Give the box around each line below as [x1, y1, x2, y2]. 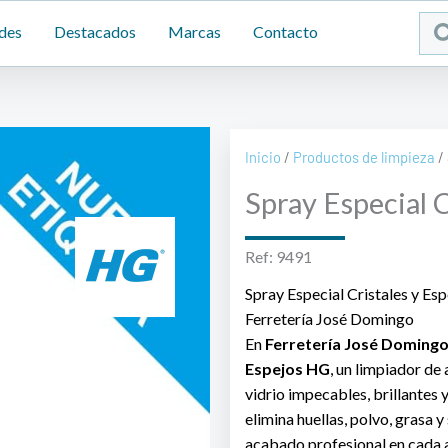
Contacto [253, 22, 318, 41]
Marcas [168, 22, 221, 41]
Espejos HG [244, 359, 330, 379]
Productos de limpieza [292, 148, 435, 167]
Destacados [54, 22, 136, 41]
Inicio [244, 148, 281, 167]
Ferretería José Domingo [244, 309, 414, 329]
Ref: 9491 [244, 247, 312, 267]
